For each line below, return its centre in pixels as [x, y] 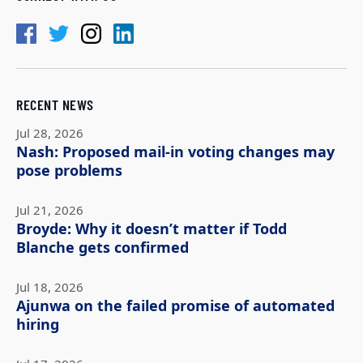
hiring [38, 325]
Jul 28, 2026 [50, 133]
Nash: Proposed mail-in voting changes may [175, 152]
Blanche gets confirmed [102, 248]
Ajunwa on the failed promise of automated [175, 306]
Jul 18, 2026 [50, 287]
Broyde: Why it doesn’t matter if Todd [152, 229]
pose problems [69, 171]
